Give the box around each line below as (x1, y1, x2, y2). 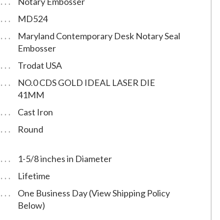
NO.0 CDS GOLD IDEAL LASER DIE (17, 77, 155, 88)
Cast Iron (17, 107, 53, 118)
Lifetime (17, 170, 50, 182)
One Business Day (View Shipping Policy (17, 188, 170, 199)
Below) (17, 200, 45, 211)
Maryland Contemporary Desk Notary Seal (17, 30, 180, 42)
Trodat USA (17, 60, 62, 71)
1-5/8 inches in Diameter (17, 153, 112, 165)
